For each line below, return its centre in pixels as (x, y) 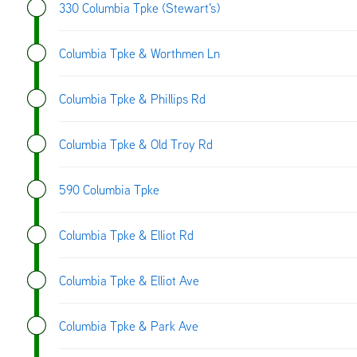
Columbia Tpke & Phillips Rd (132, 98)
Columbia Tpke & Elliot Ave (129, 280)
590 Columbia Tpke (109, 189)
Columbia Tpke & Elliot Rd (126, 235)
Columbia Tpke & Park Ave (129, 326)
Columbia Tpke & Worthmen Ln (139, 53)
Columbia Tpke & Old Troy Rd (136, 144)
